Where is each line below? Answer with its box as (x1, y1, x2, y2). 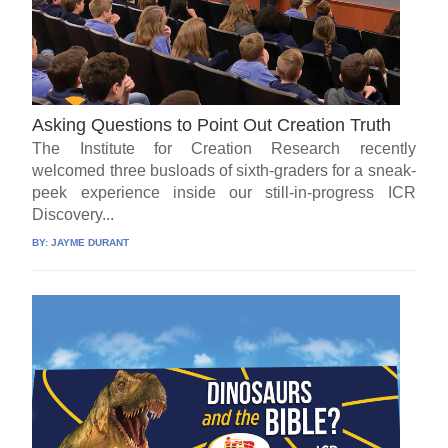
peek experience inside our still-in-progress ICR (32, 184, 416, 202)
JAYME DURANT (51, 237, 130, 249)
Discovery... (32, 206, 115, 224)
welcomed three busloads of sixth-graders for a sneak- (32, 162, 416, 180)
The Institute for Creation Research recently (32, 140, 416, 158)
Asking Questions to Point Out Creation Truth (32, 115, 392, 136)
